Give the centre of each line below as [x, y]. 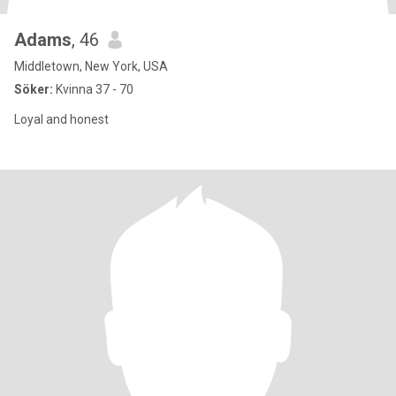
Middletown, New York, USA [91, 66]
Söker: [34, 89]
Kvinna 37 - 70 [93, 89]
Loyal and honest [61, 119]
